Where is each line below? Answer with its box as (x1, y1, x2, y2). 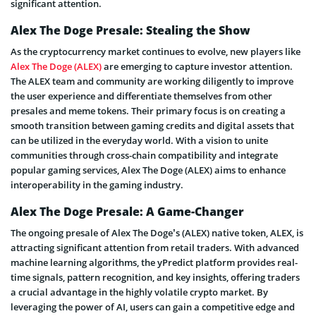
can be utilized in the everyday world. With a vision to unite (11, 134, 268, 147)
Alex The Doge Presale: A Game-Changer (11, 204, 244, 220)
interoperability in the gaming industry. (11, 178, 183, 192)
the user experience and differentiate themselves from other (11, 90, 272, 103)
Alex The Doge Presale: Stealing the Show (11, 23, 250, 39)
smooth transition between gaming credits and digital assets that (11, 119, 294, 133)
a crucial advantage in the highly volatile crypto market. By (11, 286, 268, 299)
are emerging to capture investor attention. (102, 60, 293, 73)
